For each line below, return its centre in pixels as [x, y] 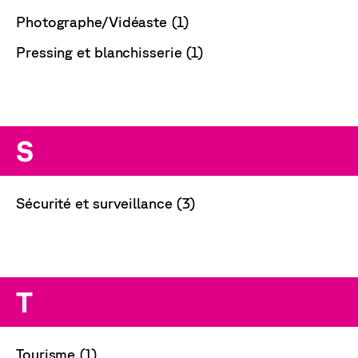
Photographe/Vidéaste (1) [103, 22]
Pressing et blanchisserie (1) [110, 52]
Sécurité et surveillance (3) [106, 203]
